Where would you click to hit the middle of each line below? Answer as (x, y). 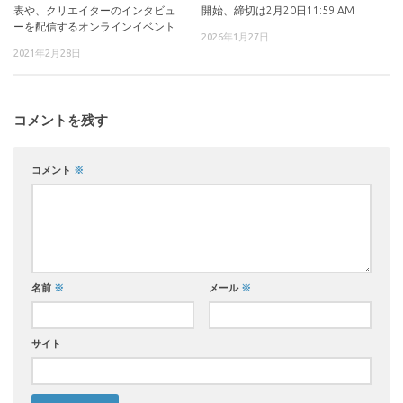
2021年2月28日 (47, 53)
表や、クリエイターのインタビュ (94, 11)
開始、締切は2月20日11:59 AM (278, 11)
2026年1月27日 (235, 37)
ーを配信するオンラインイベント (94, 27)
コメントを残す (61, 120)
